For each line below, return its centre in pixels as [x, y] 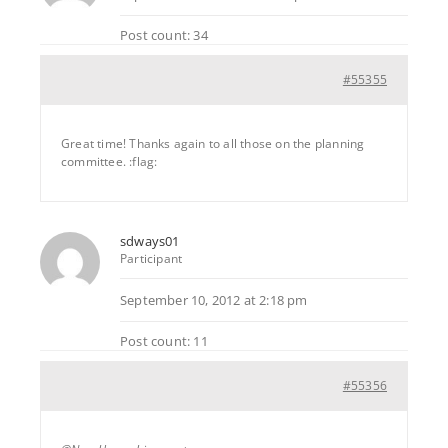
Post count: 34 [164, 34]
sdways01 [150, 240]
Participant [151, 258]
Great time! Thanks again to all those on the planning [213, 143]
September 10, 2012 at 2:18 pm [214, 299]
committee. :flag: [109, 161]
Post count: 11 [164, 340]
